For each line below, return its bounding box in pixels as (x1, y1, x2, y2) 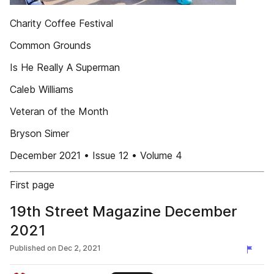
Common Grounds (10, 39, 91, 51)
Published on (10, 243, 56, 253)
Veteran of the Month (10, 105, 108, 117)
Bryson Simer (10, 127, 69, 139)
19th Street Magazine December (10, 202, 237, 220)
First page (10, 179, 54, 191)
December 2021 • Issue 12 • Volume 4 (10, 149, 182, 161)
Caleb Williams (10, 83, 73, 95)
